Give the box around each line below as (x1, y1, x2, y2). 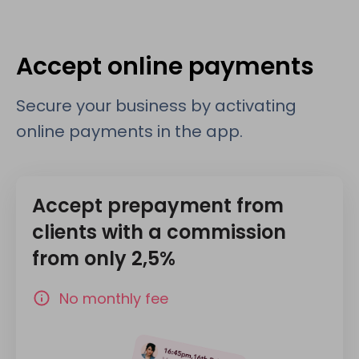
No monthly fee (59, 288, 168, 309)
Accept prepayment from (32, 192, 284, 219)
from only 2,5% (32, 244, 175, 272)
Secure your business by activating (16, 94, 296, 117)
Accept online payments (16, 49, 314, 83)
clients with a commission (32, 218, 286, 245)
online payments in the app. (16, 119, 243, 143)
